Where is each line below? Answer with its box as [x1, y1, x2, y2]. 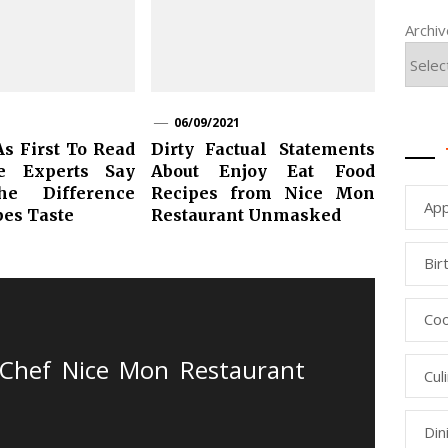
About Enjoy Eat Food [150, 160, 375, 181]
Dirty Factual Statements [150, 138, 375, 159]
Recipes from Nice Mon [150, 182, 375, 203]
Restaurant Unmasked [150, 204, 342, 225]
